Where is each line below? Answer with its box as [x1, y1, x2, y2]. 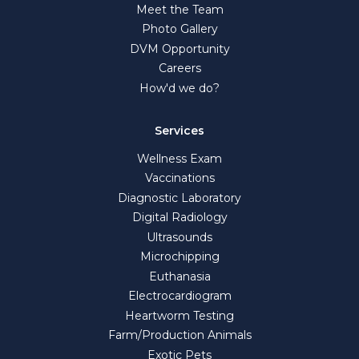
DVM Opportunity [129, 41, 230, 56]
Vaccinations [144, 171, 215, 186]
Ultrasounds [147, 229, 212, 244]
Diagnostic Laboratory [118, 190, 241, 205]
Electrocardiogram [127, 288, 232, 304]
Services [155, 123, 204, 138]
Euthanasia [148, 268, 211, 284]
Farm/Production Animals [107, 328, 252, 343]
